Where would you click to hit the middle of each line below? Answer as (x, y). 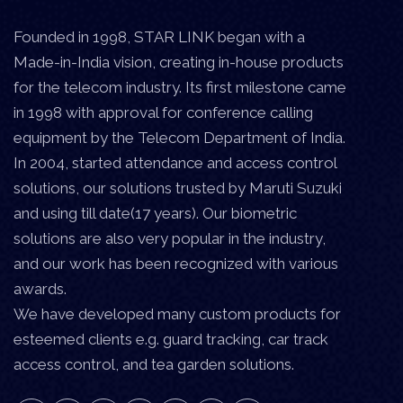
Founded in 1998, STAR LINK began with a (159, 37)
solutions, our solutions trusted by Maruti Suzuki (178, 188)
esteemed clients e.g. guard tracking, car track (171, 340)
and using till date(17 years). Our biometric (155, 214)
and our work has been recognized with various (176, 264)
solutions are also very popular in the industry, (170, 239)
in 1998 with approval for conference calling (163, 113)
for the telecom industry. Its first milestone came (180, 88)
